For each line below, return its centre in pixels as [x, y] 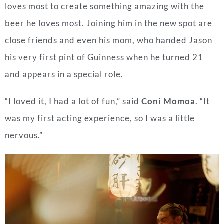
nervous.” [24, 135]
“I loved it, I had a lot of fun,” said [73, 101]
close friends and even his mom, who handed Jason [109, 40]
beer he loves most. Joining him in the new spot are [109, 23]
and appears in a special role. [64, 74]
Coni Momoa [168, 101]
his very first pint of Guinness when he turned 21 [104, 57]
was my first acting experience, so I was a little [100, 118]
